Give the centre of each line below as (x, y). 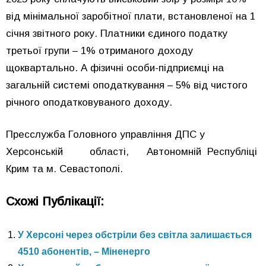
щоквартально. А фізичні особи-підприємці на (115, 68)
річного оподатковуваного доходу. (89, 102)
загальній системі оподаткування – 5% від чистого (127, 85)
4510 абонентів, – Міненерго (84, 251)
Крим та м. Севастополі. (64, 169)
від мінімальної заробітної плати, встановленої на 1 (131, 16)
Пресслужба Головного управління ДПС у (116, 134)
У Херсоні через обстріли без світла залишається (135, 235)
